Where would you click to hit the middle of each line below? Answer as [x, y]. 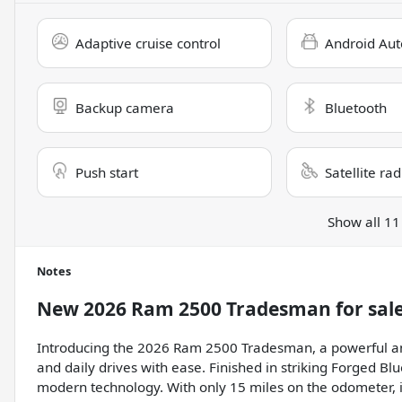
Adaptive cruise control [148, 44]
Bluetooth [355, 108]
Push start [107, 173]
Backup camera [125, 108]
